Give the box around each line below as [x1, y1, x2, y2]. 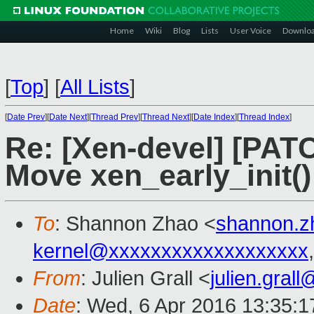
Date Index [193, 112, 235, 122]
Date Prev [7, 112, 45, 122]
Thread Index [239, 112, 289, 122]
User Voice [230, 25, 271, 36]
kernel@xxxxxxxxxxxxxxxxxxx [33, 240, 308, 263]
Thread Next [142, 112, 189, 122]
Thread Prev [91, 112, 138, 122]
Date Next [49, 112, 87, 122]
